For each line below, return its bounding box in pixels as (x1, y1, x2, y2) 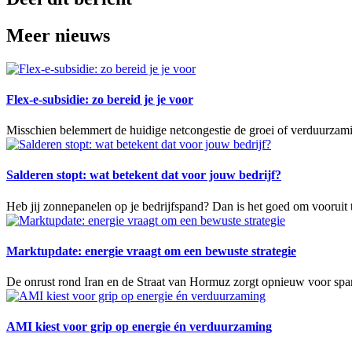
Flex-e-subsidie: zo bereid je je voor (6, 92, 193, 106)
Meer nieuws (6, 24, 110, 46)
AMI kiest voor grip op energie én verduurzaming (6, 320, 272, 334)
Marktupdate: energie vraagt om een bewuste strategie (6, 244, 296, 258)
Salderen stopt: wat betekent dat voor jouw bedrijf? (6, 168, 281, 182)
